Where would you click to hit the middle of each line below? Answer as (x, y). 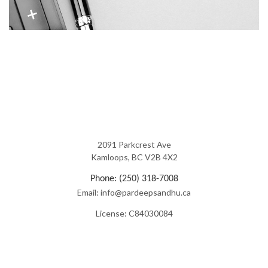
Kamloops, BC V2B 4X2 (134, 157)
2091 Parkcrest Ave (134, 144)
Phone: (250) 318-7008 (134, 179)
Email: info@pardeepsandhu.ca (134, 192)
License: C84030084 (134, 213)
